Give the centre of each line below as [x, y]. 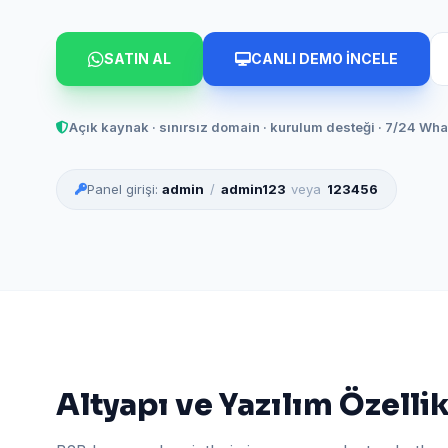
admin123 [253, 189]
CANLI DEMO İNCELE [324, 58]
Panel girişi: [125, 189]
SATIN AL [137, 58]
